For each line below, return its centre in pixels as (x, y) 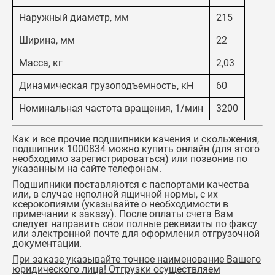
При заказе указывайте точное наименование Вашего (137, 259)
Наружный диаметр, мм (74, 17)
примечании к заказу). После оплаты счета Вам (123, 214)
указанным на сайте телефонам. (87, 168)
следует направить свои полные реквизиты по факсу (135, 224)
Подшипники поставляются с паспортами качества (131, 184)
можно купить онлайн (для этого (183, 149)
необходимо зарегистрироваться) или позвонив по (130, 159)
